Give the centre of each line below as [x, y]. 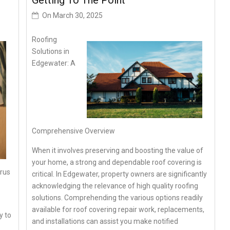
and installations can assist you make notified [105, 221]
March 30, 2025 [78, 15]
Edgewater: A [54, 63]
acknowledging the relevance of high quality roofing [115, 186]
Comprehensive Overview [74, 131]
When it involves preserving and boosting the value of [118, 150]
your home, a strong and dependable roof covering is [117, 162]
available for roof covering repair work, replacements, [118, 209]
